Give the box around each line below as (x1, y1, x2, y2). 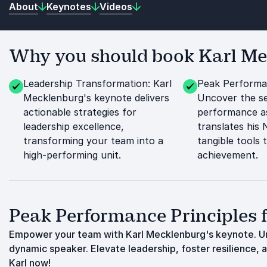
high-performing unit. (23, 149, 121, 161)
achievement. (197, 149, 258, 161)
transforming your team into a (23, 135, 163, 147)
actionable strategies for (23, 106, 136, 118)
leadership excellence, (23, 120, 124, 132)
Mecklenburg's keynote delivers (23, 92, 169, 104)
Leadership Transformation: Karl (23, 77, 172, 89)
